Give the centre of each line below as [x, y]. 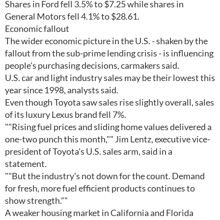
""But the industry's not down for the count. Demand [105, 176]
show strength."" [36, 200]
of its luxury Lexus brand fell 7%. [66, 114]
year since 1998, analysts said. [62, 90]
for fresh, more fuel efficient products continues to [100, 188]
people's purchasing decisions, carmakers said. [92, 65]
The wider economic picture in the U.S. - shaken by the [106, 41]
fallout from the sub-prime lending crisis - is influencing [109, 53]
